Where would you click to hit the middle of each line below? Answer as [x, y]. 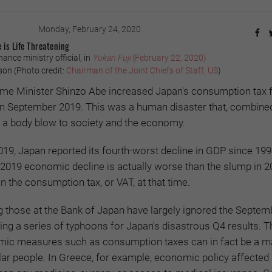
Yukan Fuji [111, 58]
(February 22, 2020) [168, 58]
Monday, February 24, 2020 [89, 29]
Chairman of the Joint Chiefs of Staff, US [142, 71]
